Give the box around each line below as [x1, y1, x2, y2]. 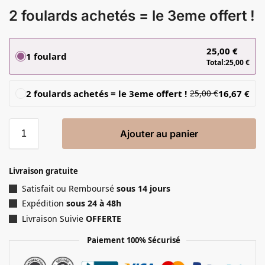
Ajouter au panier [120, 127, 198, 140]
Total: [206, 57, 225, 67]
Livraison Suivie [22, 212, 86, 224]
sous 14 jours [117, 182, 170, 194]
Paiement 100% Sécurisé [85, 234, 180, 245]
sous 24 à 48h [64, 198, 121, 209]
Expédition [22, 198, 64, 209]
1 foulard [26, 50, 67, 62]
